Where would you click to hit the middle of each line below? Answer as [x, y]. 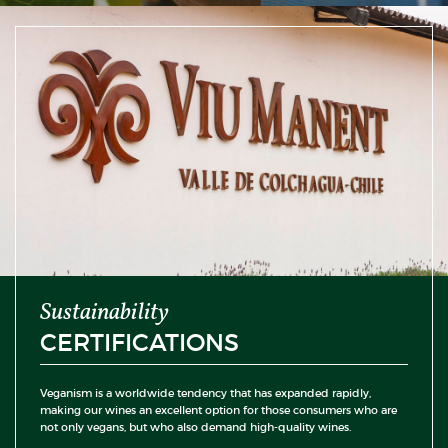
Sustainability [104, 313]
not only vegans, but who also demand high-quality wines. [195, 426]
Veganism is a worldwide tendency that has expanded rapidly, [205, 392]
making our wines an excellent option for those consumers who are [218, 409]
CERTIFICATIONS [139, 342]
